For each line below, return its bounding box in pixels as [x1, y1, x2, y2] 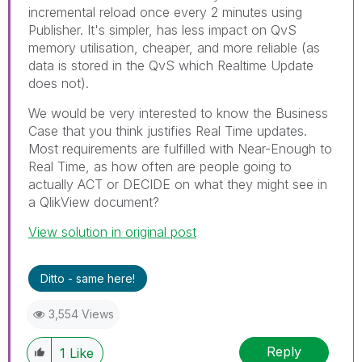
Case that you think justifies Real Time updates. [28, 122, 307, 139]
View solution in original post [28, 223, 196, 240]
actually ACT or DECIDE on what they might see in [28, 175, 327, 192]
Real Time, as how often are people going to [28, 158, 292, 175]
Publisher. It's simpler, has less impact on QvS [28, 21, 297, 38]
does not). [28, 74, 89, 91]
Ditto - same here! [40, 271, 135, 285]
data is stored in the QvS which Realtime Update [28, 57, 314, 74]
